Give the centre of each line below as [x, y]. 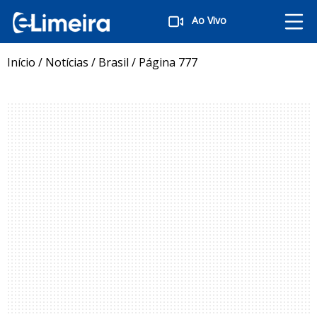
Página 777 [168, 62]
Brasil [114, 62]
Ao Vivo [209, 21]
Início [21, 62]
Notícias [67, 62]
